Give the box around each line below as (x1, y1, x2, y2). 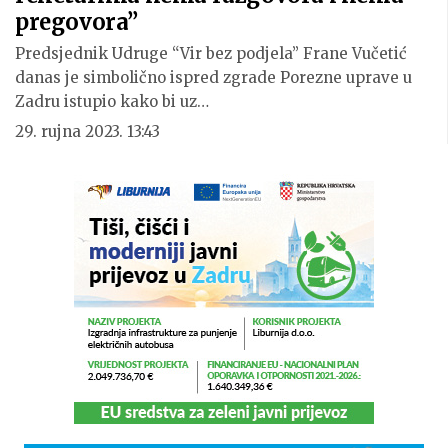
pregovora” (15, 8, 138, 37)
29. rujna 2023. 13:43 (15, 122, 160, 142)
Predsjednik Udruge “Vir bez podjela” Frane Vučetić (15, 44, 407, 64)
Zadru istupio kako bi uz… (15, 92, 209, 112)
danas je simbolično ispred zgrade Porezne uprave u (15, 68, 412, 88)
